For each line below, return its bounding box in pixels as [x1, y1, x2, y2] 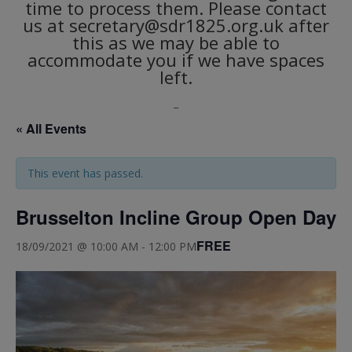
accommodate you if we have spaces [27, 48, 324, 72]
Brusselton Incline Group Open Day [16, 203, 336, 231]
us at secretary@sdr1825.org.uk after [23, 13, 329, 38]
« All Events [16, 119, 86, 138]
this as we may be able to [72, 31, 280, 55]
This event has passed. [27, 166, 143, 181]
